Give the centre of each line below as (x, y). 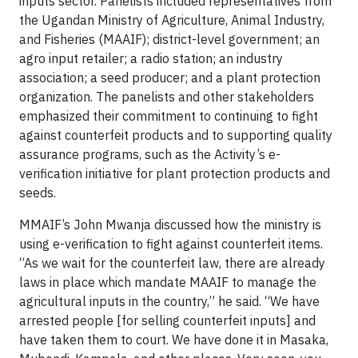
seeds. (38, 193)
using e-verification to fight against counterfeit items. (171, 244)
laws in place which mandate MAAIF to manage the (168, 282)
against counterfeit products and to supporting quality (176, 135)
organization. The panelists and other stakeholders (167, 97)
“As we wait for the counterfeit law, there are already (172, 263)
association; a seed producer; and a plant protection (170, 78)
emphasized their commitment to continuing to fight (169, 116)
